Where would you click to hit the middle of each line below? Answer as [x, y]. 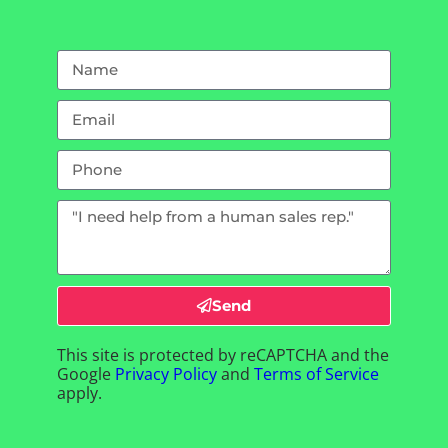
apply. [80, 392]
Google [86, 373]
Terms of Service [317, 373]
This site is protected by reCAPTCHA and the [223, 354]
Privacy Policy [166, 373]
